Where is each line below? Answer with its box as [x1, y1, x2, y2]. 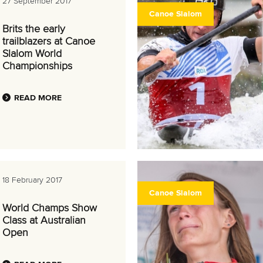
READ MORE [14, 94, 62, 102]
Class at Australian [2, 215, 86, 226]
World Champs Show [2, 203, 97, 214]
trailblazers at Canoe [2, 36, 95, 47]
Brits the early [2, 24, 65, 35]
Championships [2, 61, 72, 72]
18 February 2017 [2, 176, 62, 184]
